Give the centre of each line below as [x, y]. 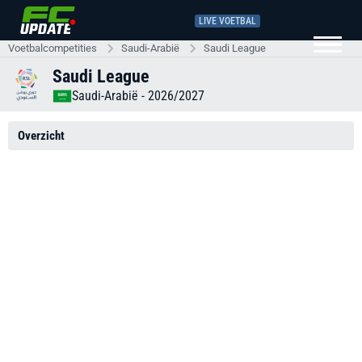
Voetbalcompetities [53, 48]
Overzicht [41, 136]
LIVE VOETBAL [227, 21]
